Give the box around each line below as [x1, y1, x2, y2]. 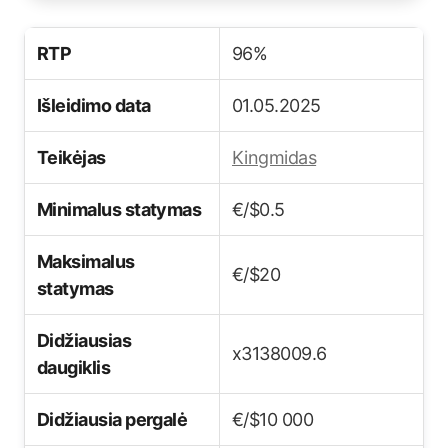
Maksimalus [37, 251, 135, 272]
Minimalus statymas [37, 199, 202, 220]
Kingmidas [232, 147, 317, 168]
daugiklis [37, 357, 111, 378]
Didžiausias [37, 330, 132, 351]
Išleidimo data [37, 95, 151, 116]
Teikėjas [37, 147, 106, 168]
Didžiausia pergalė [37, 409, 188, 430]
